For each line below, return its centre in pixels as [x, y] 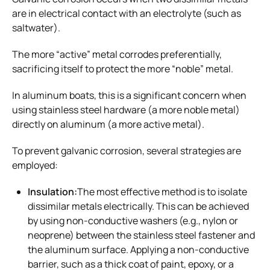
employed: [35, 165]
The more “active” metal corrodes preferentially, [117, 54]
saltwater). [36, 27]
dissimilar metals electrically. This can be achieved [138, 206]
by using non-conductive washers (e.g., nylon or [133, 220]
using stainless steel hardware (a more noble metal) [126, 109]
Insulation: [52, 191]
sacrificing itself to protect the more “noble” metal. [123, 68]
